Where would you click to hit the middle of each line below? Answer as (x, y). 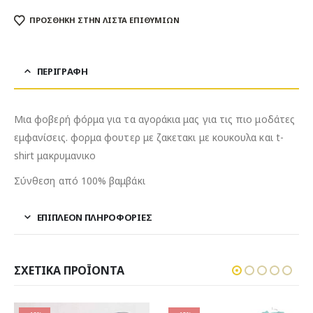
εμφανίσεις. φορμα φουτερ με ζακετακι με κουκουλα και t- (149, 137)
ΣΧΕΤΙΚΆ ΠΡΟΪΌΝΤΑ (69, 270)
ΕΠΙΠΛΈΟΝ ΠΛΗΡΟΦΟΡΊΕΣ (94, 217)
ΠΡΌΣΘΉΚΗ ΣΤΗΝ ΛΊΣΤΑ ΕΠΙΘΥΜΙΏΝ (104, 20)
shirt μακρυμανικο (55, 155)
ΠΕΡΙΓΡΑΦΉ (62, 71)
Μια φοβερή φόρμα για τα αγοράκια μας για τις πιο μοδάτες (154, 119)
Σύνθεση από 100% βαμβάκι (80, 180)
